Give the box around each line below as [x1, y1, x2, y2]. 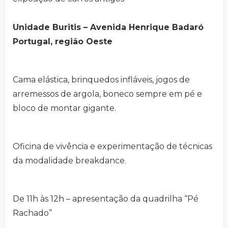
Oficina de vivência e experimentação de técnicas [13, 141, 212, 151]
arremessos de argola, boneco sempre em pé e [13, 89, 202, 99]
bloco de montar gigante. [13, 103, 116, 113]
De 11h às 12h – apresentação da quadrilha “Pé [13, 193, 198, 204]
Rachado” [13, 208, 52, 218]
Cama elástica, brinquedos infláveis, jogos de [13, 74, 190, 84]
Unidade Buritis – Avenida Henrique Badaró [13, 22, 204, 32]
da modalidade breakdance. [13, 155, 126, 165]
